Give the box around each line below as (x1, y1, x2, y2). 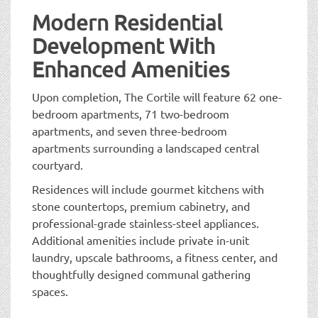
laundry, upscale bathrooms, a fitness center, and (32, 249, 278, 264)
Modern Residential (32, 9, 222, 35)
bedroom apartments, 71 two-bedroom (32, 106, 229, 121)
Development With (32, 33, 215, 58)
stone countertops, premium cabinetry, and (32, 198, 250, 213)
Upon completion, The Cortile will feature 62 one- (32, 89, 282, 104)
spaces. (32, 283, 68, 298)
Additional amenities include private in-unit (32, 232, 249, 247)
